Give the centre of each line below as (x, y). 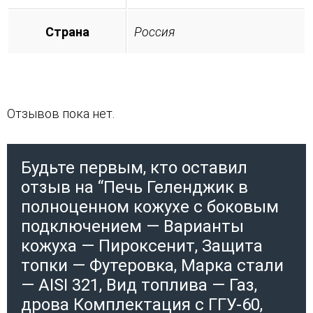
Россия (155, 31)
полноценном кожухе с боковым (150, 206)
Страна (67, 31)
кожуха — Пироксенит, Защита (142, 246)
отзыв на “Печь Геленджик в (134, 187)
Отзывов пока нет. (61, 113)
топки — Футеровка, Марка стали (152, 265)
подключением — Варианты (132, 226)
